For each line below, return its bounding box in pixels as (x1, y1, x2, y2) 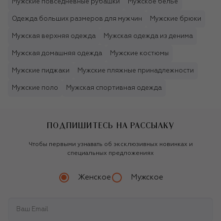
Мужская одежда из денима (104, 33, 193, 39)
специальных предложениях (67, 150, 154, 156)
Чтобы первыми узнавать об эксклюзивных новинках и (28, 141, 193, 147)
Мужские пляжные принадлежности (77, 67, 194, 74)
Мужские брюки (150, 15, 201, 22)
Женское (77, 174, 111, 182)
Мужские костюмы (110, 50, 169, 57)
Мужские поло (12, 84, 58, 91)
